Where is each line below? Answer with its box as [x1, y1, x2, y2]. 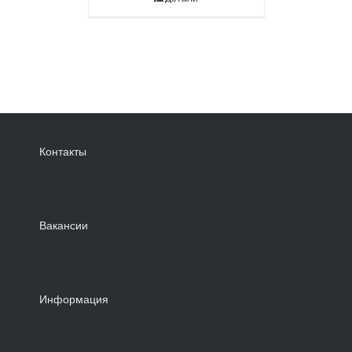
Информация [39, 292, 108, 307]
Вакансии [39, 218, 88, 233]
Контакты [39, 145, 86, 159]
